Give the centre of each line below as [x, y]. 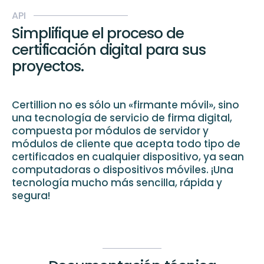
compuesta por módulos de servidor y [110, 131]
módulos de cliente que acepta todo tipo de [126, 144]
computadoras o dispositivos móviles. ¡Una [123, 170]
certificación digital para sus [109, 50]
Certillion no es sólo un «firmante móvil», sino [126, 105]
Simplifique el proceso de [98, 34]
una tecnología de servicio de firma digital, [122, 118]
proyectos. [48, 67]
